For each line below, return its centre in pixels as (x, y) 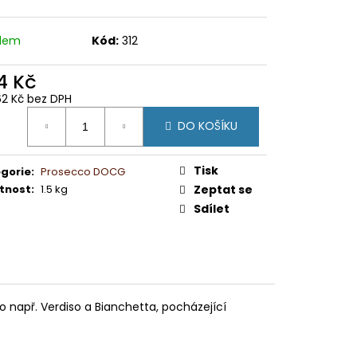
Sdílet (212, 208)
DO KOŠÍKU (208, 126)
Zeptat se (223, 189)
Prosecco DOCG (83, 171)
